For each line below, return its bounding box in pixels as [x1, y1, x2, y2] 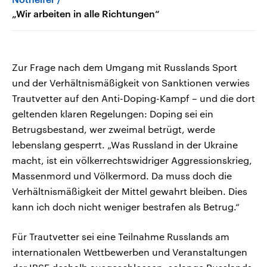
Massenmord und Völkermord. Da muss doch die [12, 170, 232, 182]
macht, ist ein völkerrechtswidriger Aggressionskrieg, [12, 154, 252, 166]
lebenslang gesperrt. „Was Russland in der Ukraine [12, 139, 238, 151]
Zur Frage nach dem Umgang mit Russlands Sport [12, 61, 237, 73]
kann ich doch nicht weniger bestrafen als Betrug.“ [12, 201, 240, 213]
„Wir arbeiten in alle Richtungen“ [12, 8, 160, 20]
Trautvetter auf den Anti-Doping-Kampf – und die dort [12, 92, 255, 104]
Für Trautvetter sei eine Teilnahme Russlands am [12, 231, 229, 243]
